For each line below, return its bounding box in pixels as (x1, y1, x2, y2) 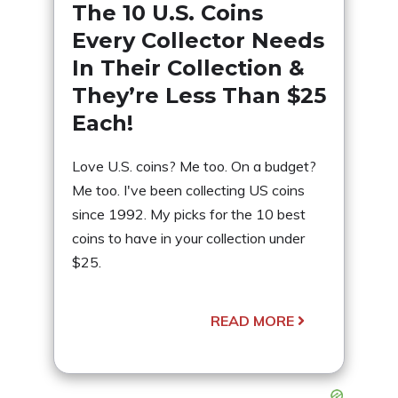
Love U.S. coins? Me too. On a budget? (72, 156, 316, 175)
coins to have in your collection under (72, 228, 305, 247)
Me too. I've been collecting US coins (72, 180, 305, 199)
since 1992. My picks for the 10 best (72, 204, 306, 223)
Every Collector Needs (72, 27, 324, 53)
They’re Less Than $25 (72, 82, 326, 108)
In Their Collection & (72, 54, 305, 81)
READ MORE (211, 311, 294, 330)
